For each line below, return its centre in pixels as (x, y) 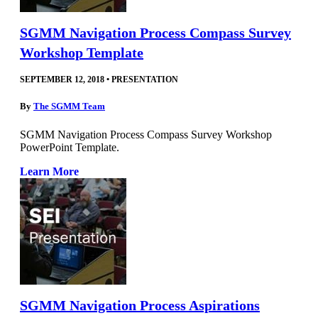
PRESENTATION (145, 80)
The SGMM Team (69, 106)
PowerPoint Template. (70, 147)
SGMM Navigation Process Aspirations (140, 305)
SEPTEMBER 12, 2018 (62, 80)
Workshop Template (82, 53)
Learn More (49, 171)
